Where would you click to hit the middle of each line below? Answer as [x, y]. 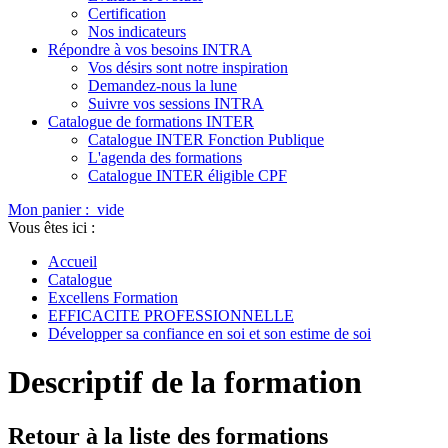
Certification [127, 13]
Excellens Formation [113, 297]
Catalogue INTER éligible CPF [187, 175]
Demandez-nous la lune [162, 85]
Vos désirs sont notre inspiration [188, 67]
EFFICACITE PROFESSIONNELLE [171, 315]
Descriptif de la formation [185, 382]
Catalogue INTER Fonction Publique [206, 139]
